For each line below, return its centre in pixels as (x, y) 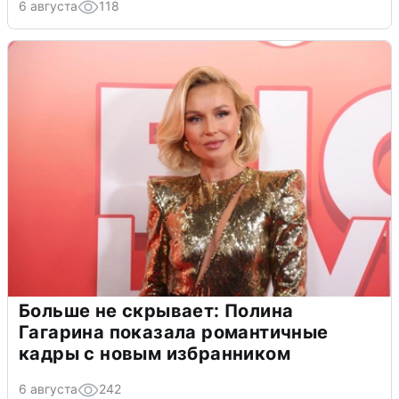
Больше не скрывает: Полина (156, 310)
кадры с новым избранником (155, 353)
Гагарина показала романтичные (174, 332)
